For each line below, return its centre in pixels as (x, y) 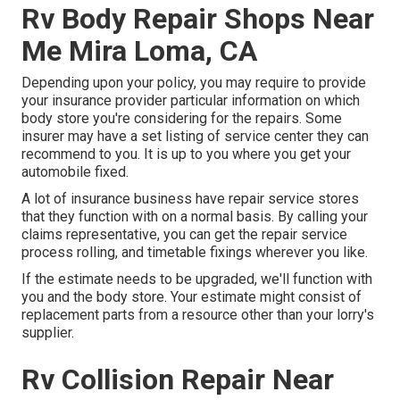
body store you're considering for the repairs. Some (182, 119)
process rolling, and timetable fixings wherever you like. (195, 253)
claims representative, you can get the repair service (184, 235)
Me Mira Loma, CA (139, 51)
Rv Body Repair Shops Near (198, 19)
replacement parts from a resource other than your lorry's (198, 315)
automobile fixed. (75, 172)
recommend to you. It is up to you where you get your (186, 154)
